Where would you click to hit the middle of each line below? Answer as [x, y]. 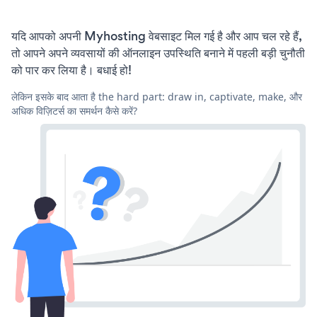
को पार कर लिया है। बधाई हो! [71, 70]
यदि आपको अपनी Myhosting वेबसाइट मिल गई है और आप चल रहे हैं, [156, 36]
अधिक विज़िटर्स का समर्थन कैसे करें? [74, 110]
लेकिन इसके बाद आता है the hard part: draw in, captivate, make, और [157, 96]
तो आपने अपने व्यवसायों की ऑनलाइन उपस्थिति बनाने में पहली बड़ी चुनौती [158, 53]
